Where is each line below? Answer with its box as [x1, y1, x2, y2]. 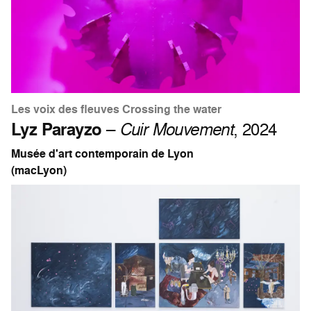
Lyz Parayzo [11, 117, 102, 142]
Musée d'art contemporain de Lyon [11, 146, 194, 162]
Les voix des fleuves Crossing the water [11, 101, 221, 118]
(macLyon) [11, 162, 67, 179]
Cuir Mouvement [119, 117, 234, 141]
